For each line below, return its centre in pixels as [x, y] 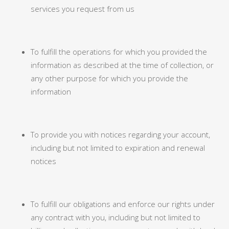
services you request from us [83, 9]
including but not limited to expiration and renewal [118, 148]
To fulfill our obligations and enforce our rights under [123, 204]
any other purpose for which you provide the [109, 78]
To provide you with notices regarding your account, [120, 134]
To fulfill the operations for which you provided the [119, 52]
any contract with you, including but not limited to [116, 217]
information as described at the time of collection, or [122, 65]
